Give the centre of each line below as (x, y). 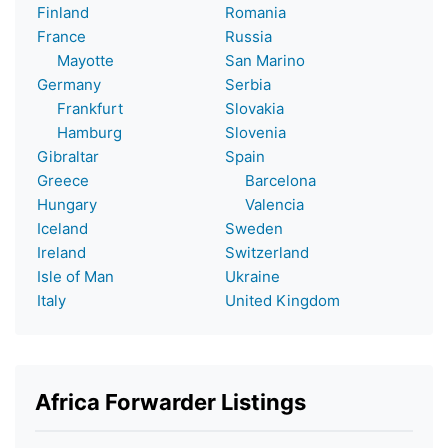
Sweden (254, 228)
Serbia (248, 84)
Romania (255, 12)
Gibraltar (68, 156)
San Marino (265, 60)
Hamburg (79, 132)
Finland (63, 12)
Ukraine (252, 276)
